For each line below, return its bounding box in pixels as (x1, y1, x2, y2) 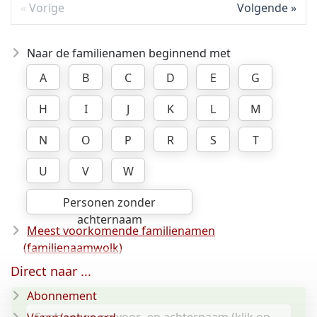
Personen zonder (63, 195, 156, 211)
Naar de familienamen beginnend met (27, 45, 231, 62)
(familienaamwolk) (23, 240, 122, 256)
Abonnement (27, 288, 97, 304)
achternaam (76, 212, 142, 228)
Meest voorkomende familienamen (27, 223, 215, 239)
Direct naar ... (11, 263, 91, 279)
